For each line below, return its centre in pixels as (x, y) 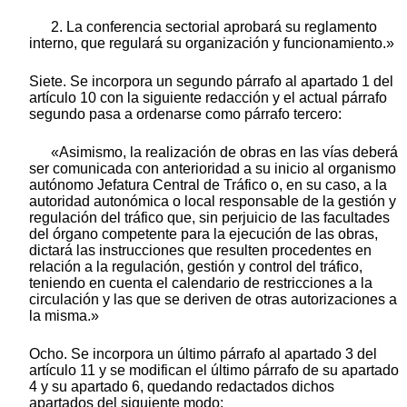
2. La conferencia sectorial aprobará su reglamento (214, 27)
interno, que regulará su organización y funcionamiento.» (212, 44)
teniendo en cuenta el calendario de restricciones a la (201, 283)
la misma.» (64, 316)
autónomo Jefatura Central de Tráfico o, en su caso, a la (208, 185)
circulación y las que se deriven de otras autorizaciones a (213, 300)
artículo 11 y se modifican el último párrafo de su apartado (214, 371)
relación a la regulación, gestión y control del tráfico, (196, 267)
